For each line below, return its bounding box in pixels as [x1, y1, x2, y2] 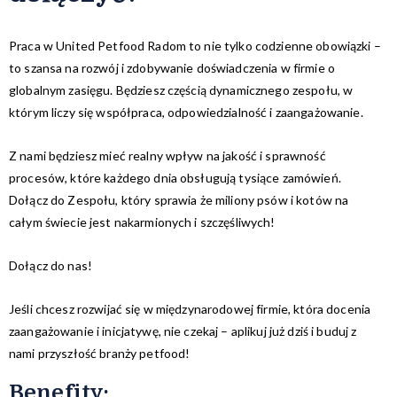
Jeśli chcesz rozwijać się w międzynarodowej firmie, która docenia [9, 300, 371, 316]
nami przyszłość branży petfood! [9, 345, 191, 361]
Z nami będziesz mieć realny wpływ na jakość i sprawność [9, 147, 326, 163]
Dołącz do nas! [9, 257, 92, 273]
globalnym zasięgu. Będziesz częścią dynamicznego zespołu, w [9, 82, 354, 97]
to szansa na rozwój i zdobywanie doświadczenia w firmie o [9, 59, 335, 75]
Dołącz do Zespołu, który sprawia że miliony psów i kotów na [9, 191, 349, 207]
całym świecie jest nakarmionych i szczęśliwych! [9, 214, 276, 230]
